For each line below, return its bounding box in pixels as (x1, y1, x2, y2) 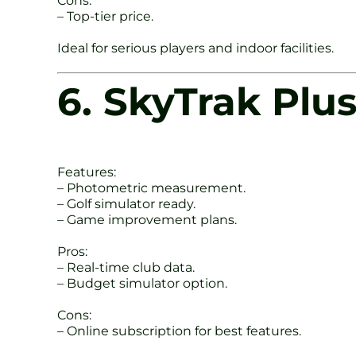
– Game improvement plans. (57, 212, 237, 228)
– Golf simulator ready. (57, 196, 195, 212)
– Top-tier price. (57, 8, 153, 24)
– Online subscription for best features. (57, 323, 301, 339)
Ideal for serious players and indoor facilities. (57, 40, 334, 56)
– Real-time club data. (57, 260, 195, 276)
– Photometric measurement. (57, 180, 246, 196)
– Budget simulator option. (57, 276, 227, 292)
